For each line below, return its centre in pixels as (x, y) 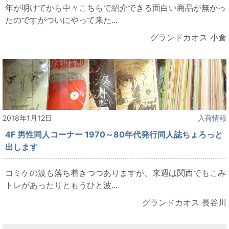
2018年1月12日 (27, 118)
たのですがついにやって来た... (61, 20)
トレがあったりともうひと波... (61, 185)
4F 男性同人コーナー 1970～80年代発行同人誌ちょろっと (114, 134)
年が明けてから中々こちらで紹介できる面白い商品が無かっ (116, 7)
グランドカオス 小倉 (188, 37)
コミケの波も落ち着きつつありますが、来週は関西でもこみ (116, 173)
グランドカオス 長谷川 (184, 202)
